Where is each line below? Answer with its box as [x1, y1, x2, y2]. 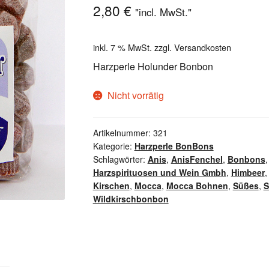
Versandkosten [174, 41, 231, 54]
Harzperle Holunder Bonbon [92, 59, 213, 74]
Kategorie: [92, 139, 134, 152]
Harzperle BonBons [134, 139, 214, 152]
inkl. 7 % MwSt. [92, 41, 152, 54]
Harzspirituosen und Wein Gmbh [92, 166, 226, 178]
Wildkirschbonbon [92, 192, 169, 205]
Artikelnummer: [92, 126, 153, 139]
